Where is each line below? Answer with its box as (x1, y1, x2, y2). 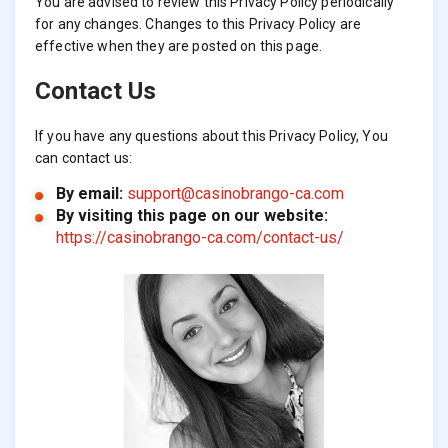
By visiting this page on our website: (55, 205, 328, 225)
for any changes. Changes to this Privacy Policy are (35, 16, 362, 33)
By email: (55, 183, 123, 203)
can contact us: (35, 149, 133, 166)
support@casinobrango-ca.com (126, 183, 344, 203)
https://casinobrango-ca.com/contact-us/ (55, 227, 344, 247)
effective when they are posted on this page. (35, 38, 323, 55)
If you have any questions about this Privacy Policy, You (35, 127, 388, 144)
